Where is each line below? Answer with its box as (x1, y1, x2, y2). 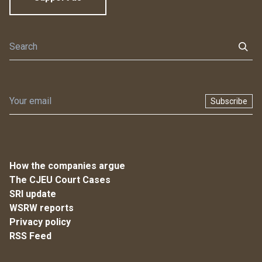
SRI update (9, 188, 56, 199)
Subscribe (211, 96, 247, 106)
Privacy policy (9, 216, 71, 227)
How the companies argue (9, 160, 125, 171)
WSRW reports (9, 202, 74, 213)
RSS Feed (9, 230, 51, 242)
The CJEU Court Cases (9, 174, 111, 185)
